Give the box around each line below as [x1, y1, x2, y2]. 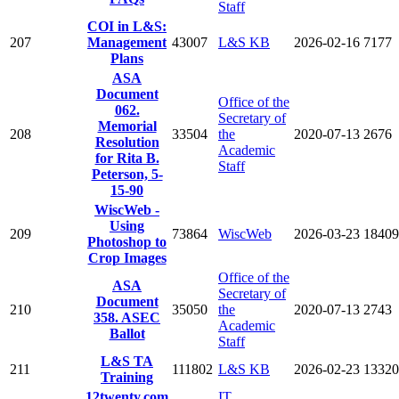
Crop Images [87, 249, 167, 265]
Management [87, 34, 167, 50]
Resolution [94, 134, 159, 150]
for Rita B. [94, 150, 159, 166]
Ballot [109, 325, 145, 341]
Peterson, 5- [91, 166, 163, 182]
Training [101, 369, 153, 385]
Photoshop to [87, 233, 167, 249]
